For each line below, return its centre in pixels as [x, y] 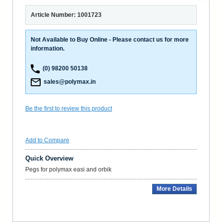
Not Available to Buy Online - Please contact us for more [110, 39]
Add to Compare [47, 140]
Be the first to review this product [69, 108]
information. [48, 48]
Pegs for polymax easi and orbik [68, 169]
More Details [174, 189]
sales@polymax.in [68, 82]
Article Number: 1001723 [66, 15]
